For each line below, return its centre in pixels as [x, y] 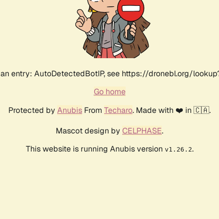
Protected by [33, 110]
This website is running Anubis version [95, 149]
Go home [109, 92]
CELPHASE [142, 131]
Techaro [118, 110]
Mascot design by [89, 131]
